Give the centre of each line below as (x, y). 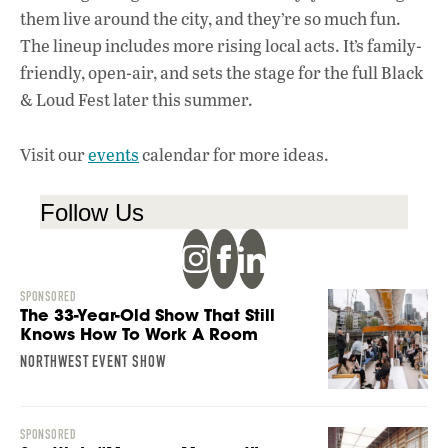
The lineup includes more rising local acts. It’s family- (221, 46)
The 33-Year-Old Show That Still (147, 314)
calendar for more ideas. (234, 154)
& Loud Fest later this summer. (136, 100)
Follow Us (92, 212)
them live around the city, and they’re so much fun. (210, 19)
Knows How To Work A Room (139, 333)
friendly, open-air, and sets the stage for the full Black (222, 73)
